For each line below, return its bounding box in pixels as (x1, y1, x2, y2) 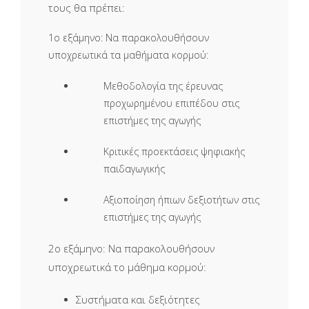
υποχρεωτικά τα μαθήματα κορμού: (48, 48, 208, 62)
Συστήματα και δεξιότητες (76, 292, 200, 307)
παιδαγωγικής (103, 162, 165, 176)
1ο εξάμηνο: (48, 31, 106, 45)
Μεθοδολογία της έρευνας (103, 79, 223, 93)
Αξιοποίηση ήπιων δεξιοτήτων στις (103, 193, 259, 207)
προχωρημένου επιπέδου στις (103, 97, 239, 110)
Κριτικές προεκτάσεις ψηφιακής (103, 145, 245, 159)
